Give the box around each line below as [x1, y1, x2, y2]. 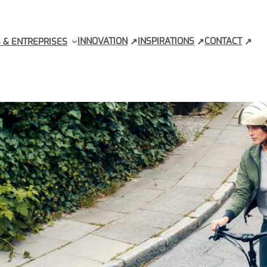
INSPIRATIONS [138, 35, 194, 48]
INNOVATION [77, 35, 128, 48]
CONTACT [204, 35, 242, 48]
